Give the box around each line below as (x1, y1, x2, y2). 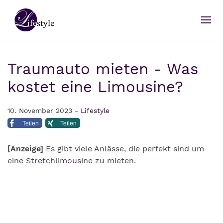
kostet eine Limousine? (7, 78, 183, 96)
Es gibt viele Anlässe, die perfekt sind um (43, 144, 204, 153)
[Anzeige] (7, 144, 43, 153)
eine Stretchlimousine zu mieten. (7, 156, 136, 165)
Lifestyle (81, 107, 110, 114)
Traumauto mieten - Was (7, 60, 198, 78)
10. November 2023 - (7, 107, 81, 114)
